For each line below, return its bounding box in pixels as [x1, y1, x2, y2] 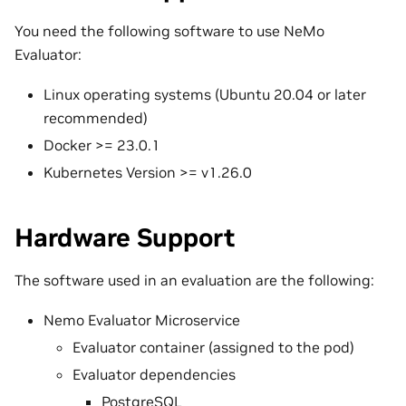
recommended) [43, 108, 148, 127]
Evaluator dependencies [72, 365, 236, 384]
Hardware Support [14, 221, 236, 254]
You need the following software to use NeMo [14, 21, 324, 40]
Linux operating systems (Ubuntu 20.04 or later [43, 84, 366, 103]
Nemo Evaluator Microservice [43, 311, 240, 330]
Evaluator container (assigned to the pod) [72, 338, 354, 357]
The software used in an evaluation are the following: [14, 270, 374, 289]
